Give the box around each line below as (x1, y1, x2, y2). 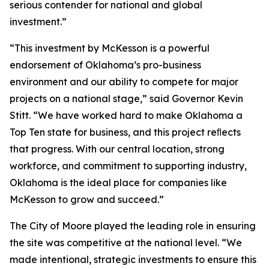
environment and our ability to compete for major (10, 76, 238, 88)
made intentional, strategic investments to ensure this (10, 253, 256, 266)
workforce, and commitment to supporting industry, (10, 160, 247, 172)
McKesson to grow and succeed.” (10, 193, 164, 206)
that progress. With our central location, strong (10, 143, 225, 156)
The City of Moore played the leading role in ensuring (10, 220, 256, 232)
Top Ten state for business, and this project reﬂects (10, 126, 241, 139)
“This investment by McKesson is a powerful (10, 42, 210, 55)
